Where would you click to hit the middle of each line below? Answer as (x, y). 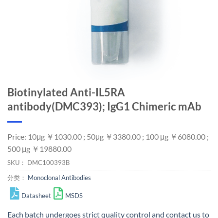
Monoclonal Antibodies (59, 178)
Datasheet (36, 196)
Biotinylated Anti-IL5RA (66, 92)
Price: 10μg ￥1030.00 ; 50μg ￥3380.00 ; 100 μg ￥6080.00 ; (108, 136)
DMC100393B (48, 163)
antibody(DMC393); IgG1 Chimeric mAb (104, 106)
